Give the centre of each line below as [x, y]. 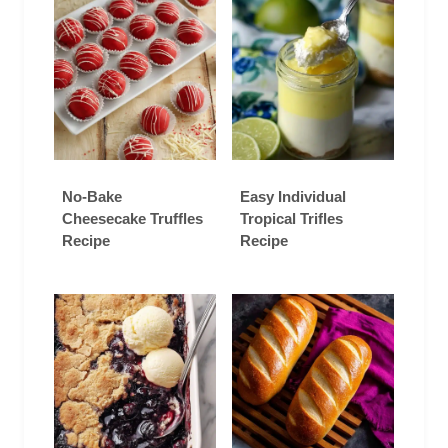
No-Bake [92, 197]
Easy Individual [293, 197]
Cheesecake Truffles [132, 219]
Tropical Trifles [291, 219]
